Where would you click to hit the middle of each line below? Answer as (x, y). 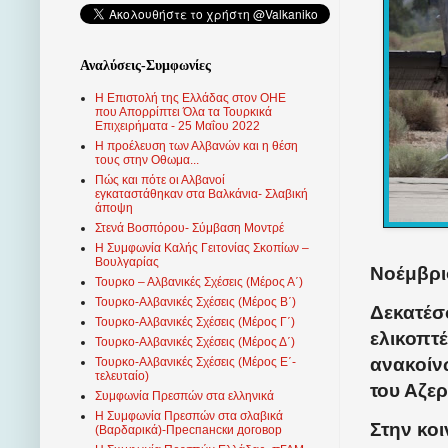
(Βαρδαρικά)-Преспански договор (188, 430)
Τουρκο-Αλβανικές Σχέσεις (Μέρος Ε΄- (195, 362)
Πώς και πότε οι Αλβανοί (160, 180)
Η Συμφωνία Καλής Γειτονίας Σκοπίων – (202, 248)
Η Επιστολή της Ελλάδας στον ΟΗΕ (190, 98)
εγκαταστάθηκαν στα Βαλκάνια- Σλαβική (201, 194)
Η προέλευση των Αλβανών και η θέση (196, 146)
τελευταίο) (122, 376)
